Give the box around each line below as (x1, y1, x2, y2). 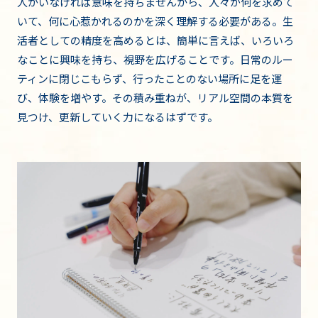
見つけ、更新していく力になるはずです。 (17, 109, 218, 125)
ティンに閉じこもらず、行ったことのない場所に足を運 (17, 71, 282, 87)
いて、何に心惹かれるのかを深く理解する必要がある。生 (17, 13, 293, 29)
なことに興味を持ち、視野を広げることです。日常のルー (17, 52, 293, 67)
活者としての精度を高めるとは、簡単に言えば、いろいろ (17, 33, 294, 48)
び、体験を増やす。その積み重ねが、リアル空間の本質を (17, 90, 293, 106)
